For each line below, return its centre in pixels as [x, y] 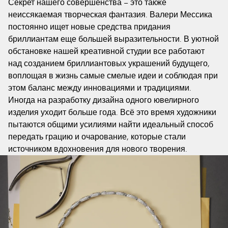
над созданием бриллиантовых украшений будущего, [109, 63]
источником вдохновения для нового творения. [98, 149]
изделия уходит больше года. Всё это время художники [112, 112]
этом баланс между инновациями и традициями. [100, 88]
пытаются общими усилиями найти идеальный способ [111, 124]
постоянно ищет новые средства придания [89, 27]
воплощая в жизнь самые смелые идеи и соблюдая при [113, 76]
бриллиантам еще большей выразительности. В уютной [113, 39]
